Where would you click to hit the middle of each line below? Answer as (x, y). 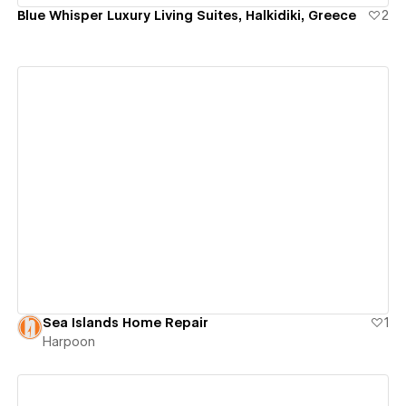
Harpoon (68, 342)
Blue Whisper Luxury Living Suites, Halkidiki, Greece (186, 15)
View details (196, 190)
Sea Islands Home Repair (125, 323)
